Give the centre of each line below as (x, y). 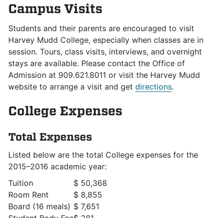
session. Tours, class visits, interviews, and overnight (105, 52)
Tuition (21, 183)
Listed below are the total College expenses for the (103, 155)
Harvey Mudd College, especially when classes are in (106, 40)
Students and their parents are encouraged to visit (101, 28)
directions (154, 87)
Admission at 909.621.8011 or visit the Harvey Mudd (104, 75)
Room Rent (28, 195)
